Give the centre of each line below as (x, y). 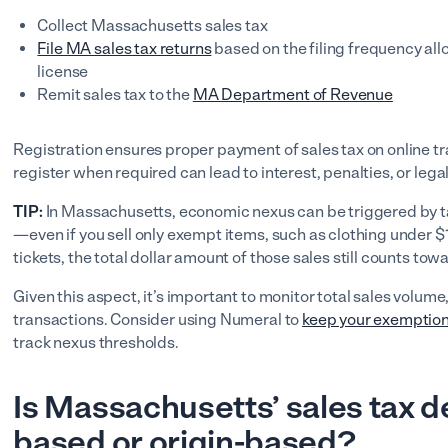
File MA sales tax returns (124, 48)
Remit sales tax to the (115, 94)
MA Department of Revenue (292, 94)
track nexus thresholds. (97, 342)
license (63, 71)
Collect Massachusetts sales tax (154, 25)
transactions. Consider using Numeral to (158, 319)
